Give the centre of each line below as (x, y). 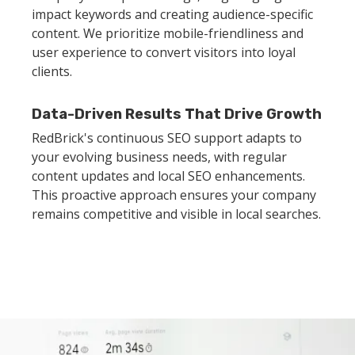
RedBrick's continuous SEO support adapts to (167, 137)
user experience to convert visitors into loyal (164, 52)
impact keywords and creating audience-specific (172, 14)
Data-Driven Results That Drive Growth (177, 114)
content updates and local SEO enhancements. (168, 176)
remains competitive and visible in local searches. (176, 214)
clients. (52, 71)
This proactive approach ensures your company (174, 195)
